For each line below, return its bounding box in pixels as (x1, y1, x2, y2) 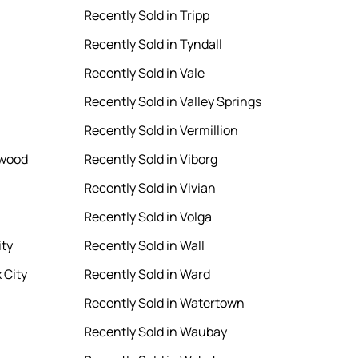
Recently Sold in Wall (84, 237, 205, 255)
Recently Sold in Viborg (84, 150, 218, 169)
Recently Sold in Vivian (84, 179, 217, 197)
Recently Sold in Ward (84, 265, 211, 284)
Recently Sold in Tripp (84, 6, 210, 25)
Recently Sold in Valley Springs (84, 93, 262, 111)
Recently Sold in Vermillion (84, 121, 239, 140)
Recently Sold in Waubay (84, 323, 228, 341)
